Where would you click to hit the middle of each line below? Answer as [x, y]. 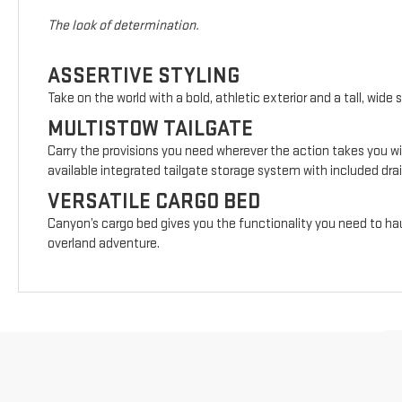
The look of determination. [124, 25]
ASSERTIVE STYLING [144, 75]
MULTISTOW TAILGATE [151, 128]
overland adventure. [104, 243]
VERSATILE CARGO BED [154, 201]
